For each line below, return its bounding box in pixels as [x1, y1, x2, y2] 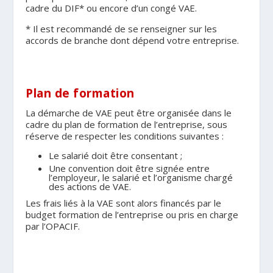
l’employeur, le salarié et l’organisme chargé [48, 171, 233, 183]
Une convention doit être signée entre [48, 161, 210, 174]
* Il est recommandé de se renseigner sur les [26, 22, 218, 35]
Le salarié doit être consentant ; [48, 149, 182, 161]
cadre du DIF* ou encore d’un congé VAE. [26, 1, 197, 14]
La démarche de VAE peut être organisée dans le [26, 106, 232, 119]
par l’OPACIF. [26, 220, 80, 233]
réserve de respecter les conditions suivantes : [26, 129, 224, 142]
